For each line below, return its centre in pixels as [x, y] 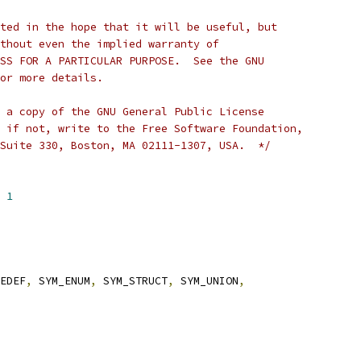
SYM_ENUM [61, 281]
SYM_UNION [206, 281]
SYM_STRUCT [132, 281]
